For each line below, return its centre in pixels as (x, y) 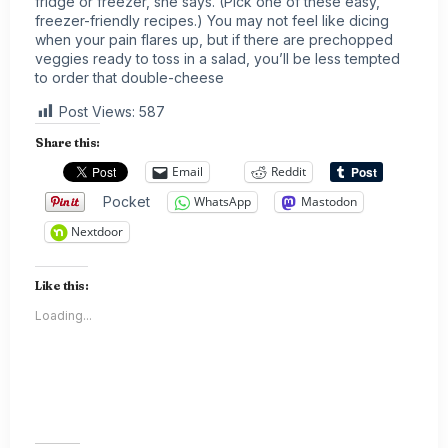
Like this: (61, 285)
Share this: (67, 142)
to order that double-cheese (129, 78)
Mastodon (329, 202)
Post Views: (97, 111)
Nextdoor (97, 232)
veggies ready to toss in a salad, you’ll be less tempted (217, 59)
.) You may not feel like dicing (291, 21)
